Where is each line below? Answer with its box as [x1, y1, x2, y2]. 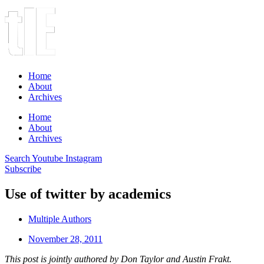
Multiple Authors [28, 213, 91, 224]
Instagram [65, 153, 102, 163]
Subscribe [5, 164, 41, 174]
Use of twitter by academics [5, 186, 171, 202]
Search [5, 153, 30, 163]
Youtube [32, 153, 63, 163]
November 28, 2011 [28, 233, 103, 244]
